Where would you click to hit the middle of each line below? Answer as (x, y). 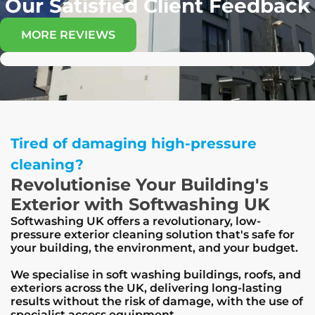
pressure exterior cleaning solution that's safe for (153, 234)
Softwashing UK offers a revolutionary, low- (136, 221)
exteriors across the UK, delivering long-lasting (146, 288)
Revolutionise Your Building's (140, 185)
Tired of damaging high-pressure (134, 143)
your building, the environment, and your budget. (157, 248)
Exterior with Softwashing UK (140, 204)
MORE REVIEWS (68, 35)
